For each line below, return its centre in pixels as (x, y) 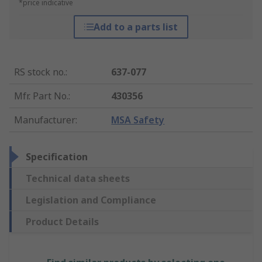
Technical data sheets (78, 179)
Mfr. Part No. (41, 96)
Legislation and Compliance (91, 200)
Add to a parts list (135, 27)
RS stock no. (40, 72)
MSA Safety (138, 120)
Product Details (62, 222)
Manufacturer (45, 120)
